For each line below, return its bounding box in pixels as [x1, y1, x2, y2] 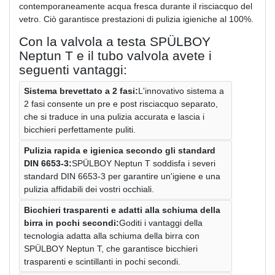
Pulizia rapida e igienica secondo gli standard [24, 145, 215, 155]
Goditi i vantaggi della [119, 217, 203, 228]
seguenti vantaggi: [19, 62, 127, 77]
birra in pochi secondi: [24, 217, 119, 228]
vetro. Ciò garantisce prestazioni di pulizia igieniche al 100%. [19, 14, 254, 24]
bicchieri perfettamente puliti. [24, 124, 136, 134]
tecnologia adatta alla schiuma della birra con [24, 230, 199, 241]
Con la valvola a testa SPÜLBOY [19, 34, 211, 48]
